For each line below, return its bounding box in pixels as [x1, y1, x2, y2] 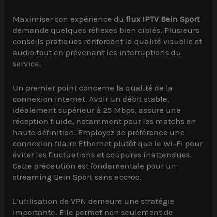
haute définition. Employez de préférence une [13, 127, 185, 138]
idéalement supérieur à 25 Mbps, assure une [13, 105, 181, 115]
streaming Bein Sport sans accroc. [13, 172, 142, 182]
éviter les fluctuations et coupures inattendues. [13, 150, 192, 160]
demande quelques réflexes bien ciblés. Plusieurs [13, 25, 200, 35]
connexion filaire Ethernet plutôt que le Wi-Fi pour [13, 139, 203, 149]
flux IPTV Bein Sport [126, 14, 200, 24]
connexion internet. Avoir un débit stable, [13, 94, 170, 104]
